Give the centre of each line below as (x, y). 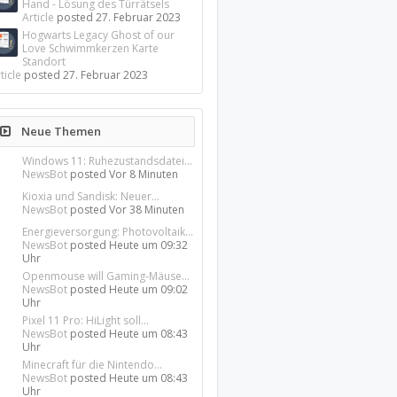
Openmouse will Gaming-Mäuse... (106, 276)
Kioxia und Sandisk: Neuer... (91, 196)
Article (39, 17)
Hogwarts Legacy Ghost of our (99, 35)
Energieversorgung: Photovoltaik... (108, 232)
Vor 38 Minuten (147, 210)
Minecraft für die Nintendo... (93, 365)
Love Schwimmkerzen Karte (91, 48)
